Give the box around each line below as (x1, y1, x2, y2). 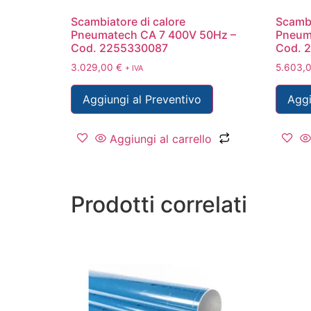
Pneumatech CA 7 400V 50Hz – (71, 27, 236, 42)
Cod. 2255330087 (71, 40, 168, 55)
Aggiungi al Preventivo (83, 92, 201, 106)
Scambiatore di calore (71, 14, 185, 28)
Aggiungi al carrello (110, 131, 212, 146)
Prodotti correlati (71, 190, 247, 218)
